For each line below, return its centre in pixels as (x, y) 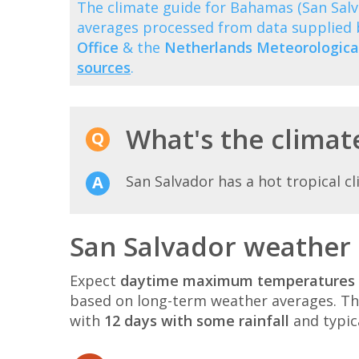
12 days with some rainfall (197, 320)
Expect (95, 280)
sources (104, 67)
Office (98, 47)
